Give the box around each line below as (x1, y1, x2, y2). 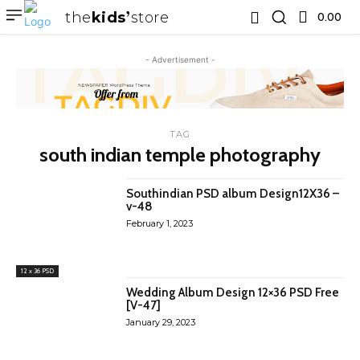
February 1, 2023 (126, 218, 194, 230)
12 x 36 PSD (21, 266, 54, 275)
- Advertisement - (145, 55, 215, 64)
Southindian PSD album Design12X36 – (126, 186, 340, 202)
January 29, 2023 (126, 316, 196, 328)
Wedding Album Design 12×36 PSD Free (126, 284, 340, 300)
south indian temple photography (39, 143, 321, 167)
